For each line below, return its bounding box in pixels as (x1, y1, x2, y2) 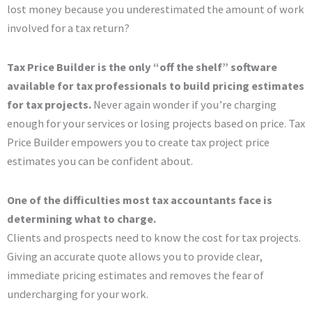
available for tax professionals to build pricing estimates (7, 78, 304, 93)
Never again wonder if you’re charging (91, 97, 276, 111)
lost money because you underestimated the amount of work (7, 2, 304, 17)
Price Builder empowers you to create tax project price (7, 134, 270, 149)
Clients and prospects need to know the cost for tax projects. (7, 230, 301, 244)
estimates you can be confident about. (7, 153, 193, 168)
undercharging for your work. (7, 286, 148, 301)
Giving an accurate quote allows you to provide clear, (7, 249, 263, 263)
